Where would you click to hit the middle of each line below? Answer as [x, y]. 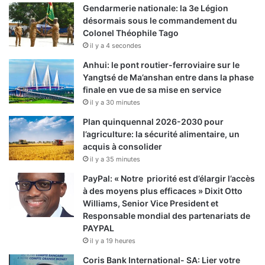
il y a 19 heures [113, 241]
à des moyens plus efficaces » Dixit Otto [163, 191]
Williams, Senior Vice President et [151, 203]
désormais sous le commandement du [160, 21]
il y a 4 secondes [116, 46]
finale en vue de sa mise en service [152, 90]
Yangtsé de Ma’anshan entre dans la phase [168, 77]
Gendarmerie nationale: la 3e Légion [156, 8]
